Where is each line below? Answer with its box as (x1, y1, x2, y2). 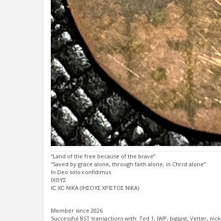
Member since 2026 (51, 206, 103, 214)
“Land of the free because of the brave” (51, 152, 155, 160)
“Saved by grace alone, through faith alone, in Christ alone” (51, 160, 206, 168)
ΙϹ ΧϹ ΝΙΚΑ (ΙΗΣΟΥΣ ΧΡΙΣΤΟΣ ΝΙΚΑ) (51, 184, 139, 191)
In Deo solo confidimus (51, 168, 111, 176)
